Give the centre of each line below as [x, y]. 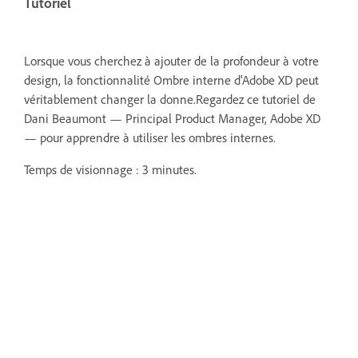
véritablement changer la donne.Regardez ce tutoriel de [170, 99]
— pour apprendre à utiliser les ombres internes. [150, 137]
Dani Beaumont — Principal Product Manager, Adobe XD [172, 118]
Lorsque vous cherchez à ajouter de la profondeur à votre [171, 60]
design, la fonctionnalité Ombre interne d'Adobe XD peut [171, 80]
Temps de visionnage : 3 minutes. [112, 169]
